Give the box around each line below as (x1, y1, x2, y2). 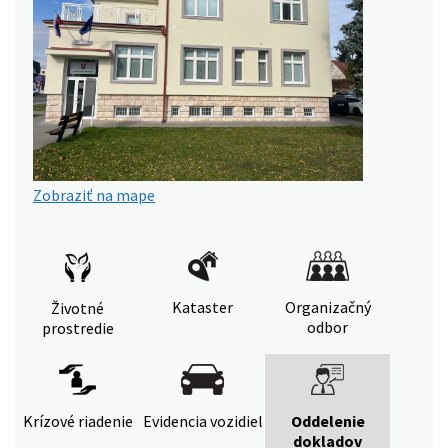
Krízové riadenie (22, 410, 133, 431)
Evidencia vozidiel (142, 410, 263, 431)
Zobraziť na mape (33, 184, 155, 205)
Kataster (172, 296, 233, 317)
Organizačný (284, 296, 371, 317)
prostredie (41, 317, 114, 338)
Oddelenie (290, 410, 365, 431)
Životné (51, 297, 104, 318)
